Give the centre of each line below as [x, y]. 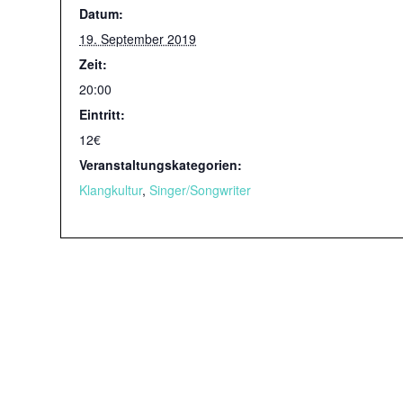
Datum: [101, 13]
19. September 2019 [138, 39]
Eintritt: [102, 114]
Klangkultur [111, 190]
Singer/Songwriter [200, 190]
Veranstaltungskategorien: [161, 165]
